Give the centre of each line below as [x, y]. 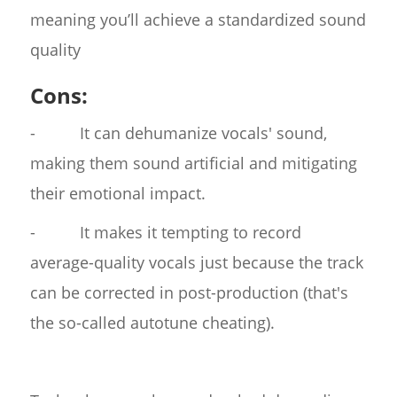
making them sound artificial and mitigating [193, 163]
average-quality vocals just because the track [196, 263]
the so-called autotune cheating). [152, 323]
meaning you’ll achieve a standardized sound [198, 20]
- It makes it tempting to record [165, 233]
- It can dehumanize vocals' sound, [178, 133]
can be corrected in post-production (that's [189, 293]
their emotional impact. [117, 194]
